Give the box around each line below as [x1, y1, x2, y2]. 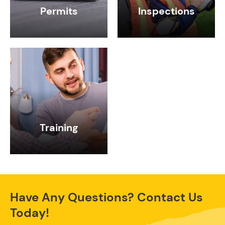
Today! [10, 205, 49, 221]
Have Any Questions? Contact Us [10, 189, 203, 205]
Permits [40, 5, 78, 18]
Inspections [138, 5, 195, 18]
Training [40, 121, 78, 135]
